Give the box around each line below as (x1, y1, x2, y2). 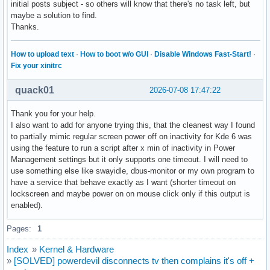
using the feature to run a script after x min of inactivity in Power (11, 143, 235, 153)
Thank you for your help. (11, 109, 96, 119)
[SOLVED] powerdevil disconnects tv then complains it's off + (14, 256, 254, 266)
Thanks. (11, 22, 39, 32)
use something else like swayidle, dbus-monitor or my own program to (11, 166, 254, 176)
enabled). (11, 201, 43, 210)
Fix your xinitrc (11, 61, 62, 71)
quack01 (15, 85, 54, 96)
